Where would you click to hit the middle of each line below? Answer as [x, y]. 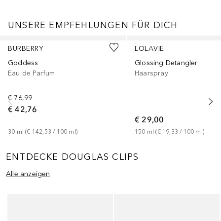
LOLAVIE [149, 48]
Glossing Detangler [166, 63]
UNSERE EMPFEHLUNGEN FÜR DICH [93, 25]
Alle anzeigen [28, 174]
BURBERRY [26, 48]
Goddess [23, 63]
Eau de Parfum [32, 73]
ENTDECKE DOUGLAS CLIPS [73, 157]
